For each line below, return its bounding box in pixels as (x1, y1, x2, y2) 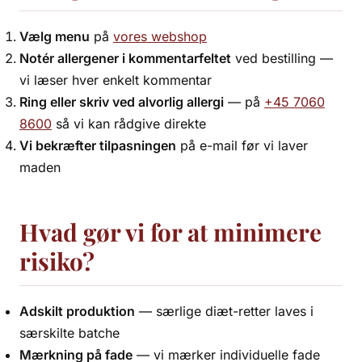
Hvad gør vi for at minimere (19, 216, 322, 247)
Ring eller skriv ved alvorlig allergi (19, 94, 224, 110)
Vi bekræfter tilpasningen (19, 137, 176, 154)
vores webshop (113, 28, 207, 44)
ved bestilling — (231, 50, 333, 66)
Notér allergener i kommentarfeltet (19, 50, 231, 66)
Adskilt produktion (19, 303, 135, 319)
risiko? (19, 245, 95, 276)
